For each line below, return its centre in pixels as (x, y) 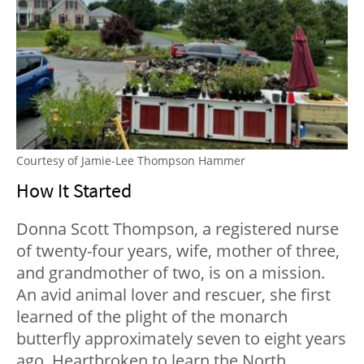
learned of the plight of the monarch (152, 316)
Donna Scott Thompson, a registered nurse (178, 228)
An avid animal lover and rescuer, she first (173, 294)
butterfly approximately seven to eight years (181, 338)
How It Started (74, 190)
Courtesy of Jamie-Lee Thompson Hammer (131, 160)
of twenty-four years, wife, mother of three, (178, 250)
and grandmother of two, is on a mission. (171, 272)
